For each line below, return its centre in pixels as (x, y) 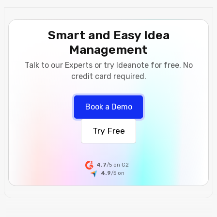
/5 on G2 (118, 165)
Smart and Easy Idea (108, 35)
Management (108, 50)
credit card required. (108, 77)
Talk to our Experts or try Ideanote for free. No (108, 65)
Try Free (108, 131)
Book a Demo (108, 107)
